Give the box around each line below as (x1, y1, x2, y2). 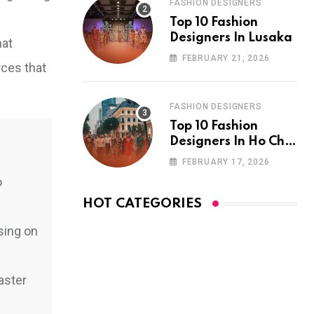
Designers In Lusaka (170, 32, 292, 44)
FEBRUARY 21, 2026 (182, 53, 270, 63)
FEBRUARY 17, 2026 (182, 157, 270, 167)
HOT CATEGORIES (83, 197, 202, 210)
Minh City (170, 151, 227, 163)
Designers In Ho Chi (170, 135, 288, 148)
